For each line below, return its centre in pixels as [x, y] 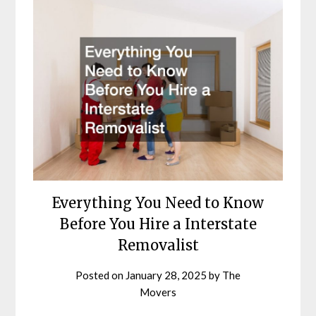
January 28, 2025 [166, 275]
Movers [158, 292]
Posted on [101, 275]
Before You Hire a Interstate [158, 224]
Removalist [158, 245]
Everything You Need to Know [158, 203]
